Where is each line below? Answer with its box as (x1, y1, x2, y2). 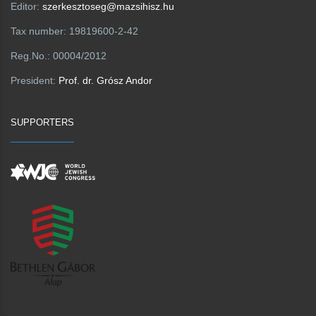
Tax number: (11, 25, 69, 37)
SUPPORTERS (11, 116, 74, 128)
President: (11, 74, 59, 86)
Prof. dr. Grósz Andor (59, 74, 152, 86)
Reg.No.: (11, 49, 53, 61)
